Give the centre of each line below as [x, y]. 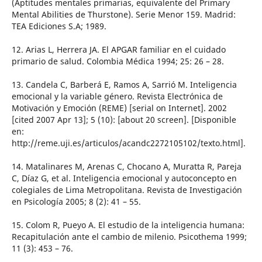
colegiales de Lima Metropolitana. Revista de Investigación [127, 190]
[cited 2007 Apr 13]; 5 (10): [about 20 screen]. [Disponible [124, 120]
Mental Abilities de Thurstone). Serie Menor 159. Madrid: [123, 15]
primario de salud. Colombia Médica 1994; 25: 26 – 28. [118, 61]
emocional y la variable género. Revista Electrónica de [117, 96]
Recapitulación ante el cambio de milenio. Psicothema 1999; [129, 237]
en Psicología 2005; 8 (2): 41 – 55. [76, 202]
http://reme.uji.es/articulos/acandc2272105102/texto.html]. [128, 143]
